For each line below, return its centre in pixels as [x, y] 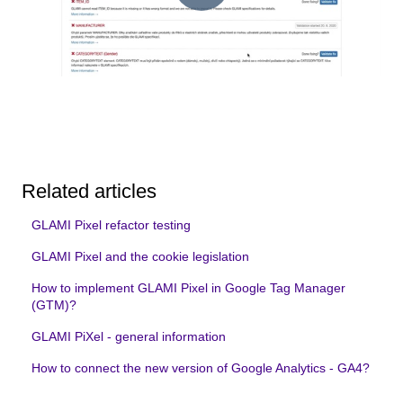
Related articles [89, 191]
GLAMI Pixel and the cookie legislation [141, 256]
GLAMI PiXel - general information [129, 336]
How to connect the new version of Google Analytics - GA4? [201, 367]
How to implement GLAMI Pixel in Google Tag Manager [189, 287]
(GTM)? [54, 304]
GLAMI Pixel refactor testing [112, 224]
